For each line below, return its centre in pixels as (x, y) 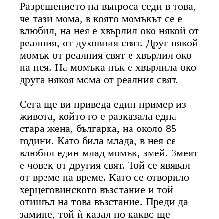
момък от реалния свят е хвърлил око (106, 55)
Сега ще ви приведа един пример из (103, 104)
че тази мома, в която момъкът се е (101, 18)
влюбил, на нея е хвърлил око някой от (109, 31)
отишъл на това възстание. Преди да (104, 202)
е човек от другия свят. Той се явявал (105, 165)
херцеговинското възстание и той (97, 189)
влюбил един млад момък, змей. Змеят (109, 153)
